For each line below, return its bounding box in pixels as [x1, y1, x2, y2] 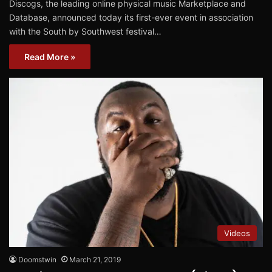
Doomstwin [18, 255, 56, 265]
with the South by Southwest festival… [9, 26, 161, 37]
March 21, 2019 [69, 255, 121, 265]
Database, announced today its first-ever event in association [9, 12, 253, 23]
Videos [224, 228, 250, 239]
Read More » [24, 52, 75, 63]
